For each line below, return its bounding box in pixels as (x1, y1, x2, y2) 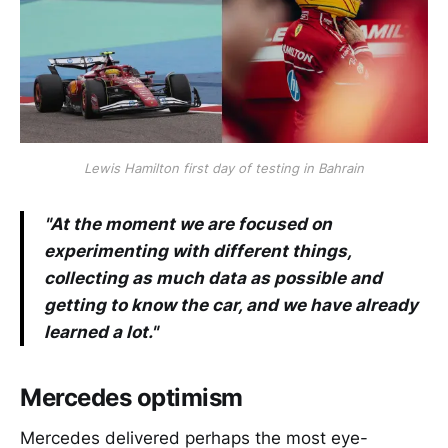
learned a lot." (44, 322, 158, 343)
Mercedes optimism (20, 383, 243, 413)
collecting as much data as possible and (44, 268, 382, 289)
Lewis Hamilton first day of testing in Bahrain (84, 160, 364, 177)
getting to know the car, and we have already (44, 295, 418, 316)
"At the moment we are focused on (44, 214, 332, 235)
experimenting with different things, (44, 241, 351, 262)
